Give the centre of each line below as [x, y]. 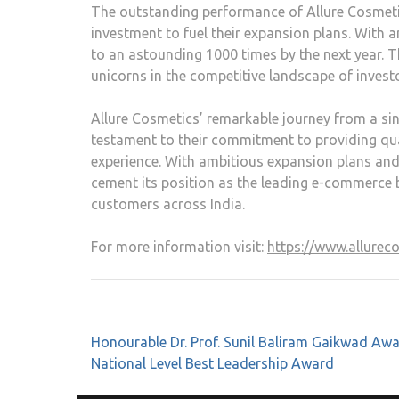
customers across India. [168, 204]
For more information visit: [179, 247]
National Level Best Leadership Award [212, 363]
